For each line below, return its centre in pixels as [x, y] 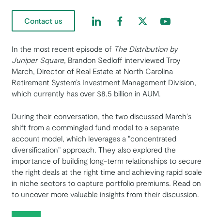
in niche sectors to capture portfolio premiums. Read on [106, 183]
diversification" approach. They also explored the [94, 150]
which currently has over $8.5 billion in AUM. [86, 93]
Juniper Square [38, 60]
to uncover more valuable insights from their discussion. [105, 194]
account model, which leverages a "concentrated [94, 139]
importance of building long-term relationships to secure [107, 161]
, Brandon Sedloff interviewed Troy [122, 60]
